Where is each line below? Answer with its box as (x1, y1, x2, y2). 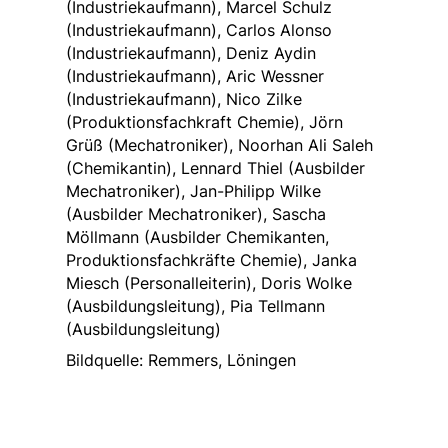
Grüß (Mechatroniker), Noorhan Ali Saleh (66, 134, 373, 155)
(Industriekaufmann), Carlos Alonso (66, 19, 332, 40)
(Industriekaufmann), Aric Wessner (66, 65, 324, 86)
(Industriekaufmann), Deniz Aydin (66, 42, 316, 63)
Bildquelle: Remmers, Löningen (66, 349, 296, 370)
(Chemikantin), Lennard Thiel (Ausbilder (66, 157, 365, 178)
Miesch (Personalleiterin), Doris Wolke (66, 272, 352, 293)
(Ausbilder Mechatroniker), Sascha (66, 203, 326, 224)
